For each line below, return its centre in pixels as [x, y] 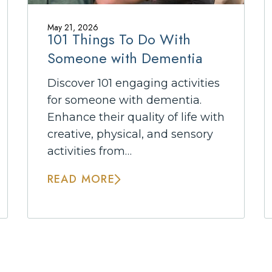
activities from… [89, 151]
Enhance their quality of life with [136, 117]
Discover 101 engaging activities [133, 83]
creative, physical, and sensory [130, 134]
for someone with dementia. [124, 100]
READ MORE [81, 179]
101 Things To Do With [119, 39]
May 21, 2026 [73, 28]
